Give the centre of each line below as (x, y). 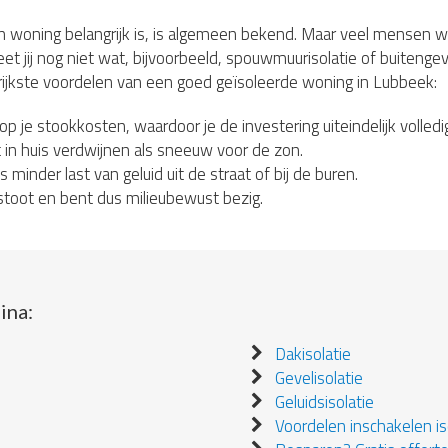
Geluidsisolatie (325, 402)
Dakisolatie (313, 354)
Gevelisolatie (319, 378)
